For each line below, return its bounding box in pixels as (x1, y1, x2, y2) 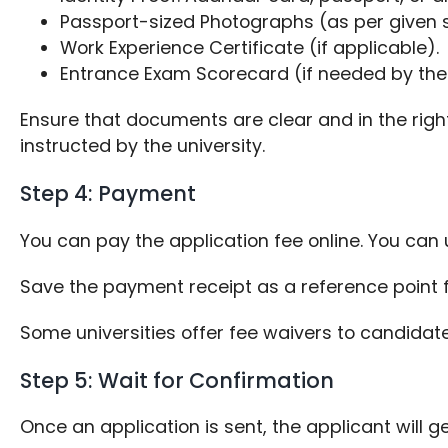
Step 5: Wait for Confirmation (20, 365, 335, 395)
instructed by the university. (20, 132, 266, 158)
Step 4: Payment (20, 178, 197, 208)
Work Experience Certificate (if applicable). (60, 34, 440, 60)
